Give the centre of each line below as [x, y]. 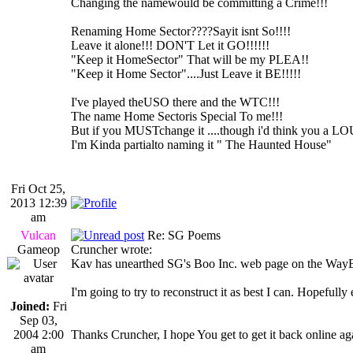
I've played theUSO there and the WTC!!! [175, 102]
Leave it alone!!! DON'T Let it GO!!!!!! [170, 45]
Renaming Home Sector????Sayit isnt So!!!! [181, 31]
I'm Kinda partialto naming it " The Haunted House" [201, 144]
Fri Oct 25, [38, 188]
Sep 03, [38, 320]
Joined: [30, 306]
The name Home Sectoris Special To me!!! [177, 116]
